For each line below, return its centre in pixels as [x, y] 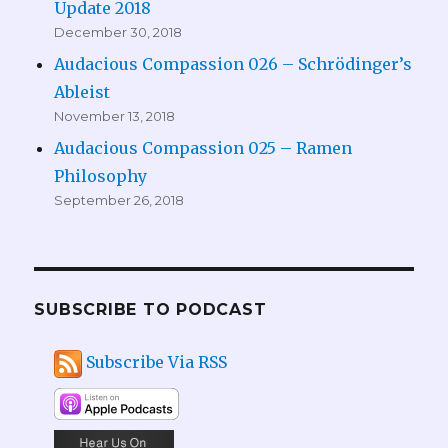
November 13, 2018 [115, 116]
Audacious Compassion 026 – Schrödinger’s [233, 64]
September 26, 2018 [119, 200]
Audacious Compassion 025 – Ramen [203, 148]
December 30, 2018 [118, 32]
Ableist [82, 92]
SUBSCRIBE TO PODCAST [150, 310]
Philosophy [101, 176]
